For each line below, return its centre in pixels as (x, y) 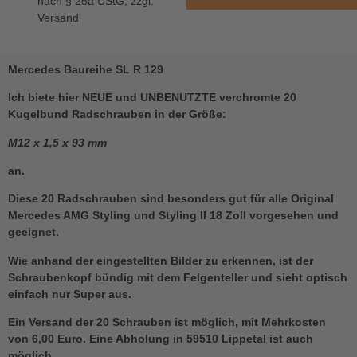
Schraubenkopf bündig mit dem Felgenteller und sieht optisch (178, 277)
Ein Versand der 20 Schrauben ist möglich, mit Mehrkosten (167, 322)
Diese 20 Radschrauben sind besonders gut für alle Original (171, 199)
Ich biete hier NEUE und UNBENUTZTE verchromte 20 (152, 98)
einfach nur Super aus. (70, 294)
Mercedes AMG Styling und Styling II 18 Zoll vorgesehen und (173, 216)
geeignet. (33, 232)
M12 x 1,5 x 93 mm (57, 142)
